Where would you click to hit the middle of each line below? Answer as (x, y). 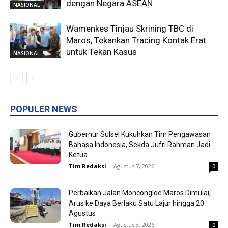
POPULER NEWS (44, 109)
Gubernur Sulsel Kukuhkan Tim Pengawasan (140, 135)
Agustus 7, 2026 (134, 166)
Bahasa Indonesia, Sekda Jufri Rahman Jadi (139, 145)
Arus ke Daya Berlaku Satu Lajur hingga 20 (136, 203)
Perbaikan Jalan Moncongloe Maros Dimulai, (140, 193)
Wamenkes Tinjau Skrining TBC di (130, 29)
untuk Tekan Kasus (102, 52)
